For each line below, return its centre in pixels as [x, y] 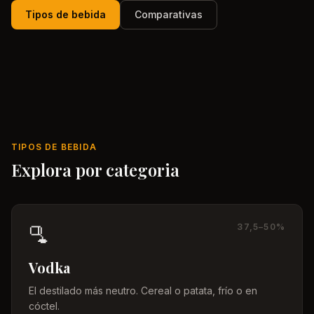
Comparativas [169, 14]
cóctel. [44, 306]
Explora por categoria [95, 170]
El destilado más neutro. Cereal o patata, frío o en [143, 291]
